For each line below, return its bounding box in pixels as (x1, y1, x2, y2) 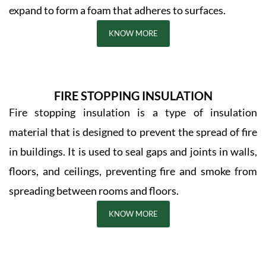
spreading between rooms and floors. (9, 183, 179, 197)
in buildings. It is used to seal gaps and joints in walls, (9, 144, 257, 158)
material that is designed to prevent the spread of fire (9, 125, 257, 138)
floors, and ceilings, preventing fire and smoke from (9, 164, 257, 178)
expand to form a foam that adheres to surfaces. (9, 3, 226, 17)
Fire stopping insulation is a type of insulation (9, 105, 257, 119)
